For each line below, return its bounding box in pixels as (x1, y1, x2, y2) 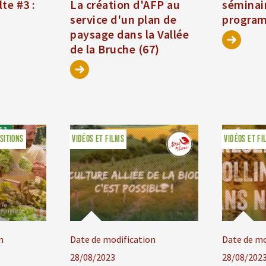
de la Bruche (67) (70, 42, 160, 57)
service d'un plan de (70, 12, 177, 27)
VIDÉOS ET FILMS (72, 134, 125, 145)
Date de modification (70, 233, 156, 246)
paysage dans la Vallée (70, 27, 189, 42)
